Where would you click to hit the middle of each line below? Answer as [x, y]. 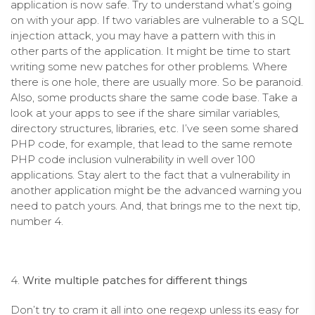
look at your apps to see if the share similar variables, [145, 112]
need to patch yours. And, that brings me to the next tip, [155, 205]
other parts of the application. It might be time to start [150, 51]
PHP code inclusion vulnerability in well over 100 [133, 159]
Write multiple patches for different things [135, 280]
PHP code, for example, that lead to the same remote [152, 143]
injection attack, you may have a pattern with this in [143, 35]
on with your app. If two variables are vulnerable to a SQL [157, 20]
